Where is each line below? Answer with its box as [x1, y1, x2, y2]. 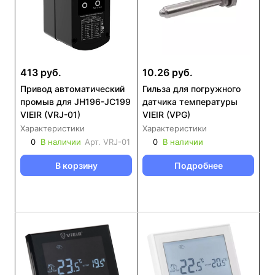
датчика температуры [142, 96, 238, 107]
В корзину [55, 160, 98, 171]
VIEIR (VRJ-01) [20, 109, 80, 120]
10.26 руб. [142, 66, 193, 79]
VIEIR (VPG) [142, 109, 190, 120]
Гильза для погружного [142, 83, 241, 94]
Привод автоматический [20, 83, 125, 94]
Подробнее [174, 160, 223, 171]
